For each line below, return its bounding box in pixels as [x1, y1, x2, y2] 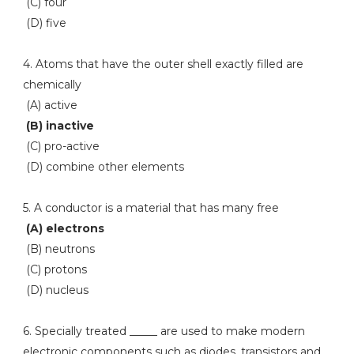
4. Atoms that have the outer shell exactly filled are [22, 57, 303, 71]
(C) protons [22, 262, 87, 277]
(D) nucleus [22, 283, 88, 297]
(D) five [22, 16, 66, 30]
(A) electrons [25, 221, 104, 235]
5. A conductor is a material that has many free [22, 201, 279, 215]
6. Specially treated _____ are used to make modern [22, 324, 305, 338]
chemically [22, 77, 81, 92]
